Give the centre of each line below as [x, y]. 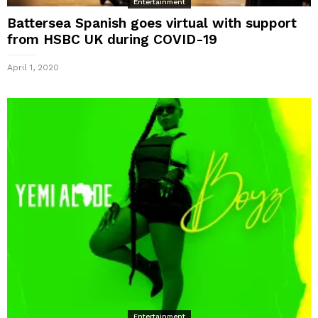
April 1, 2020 [33, 67]
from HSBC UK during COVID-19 [112, 39]
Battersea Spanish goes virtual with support [152, 23]
